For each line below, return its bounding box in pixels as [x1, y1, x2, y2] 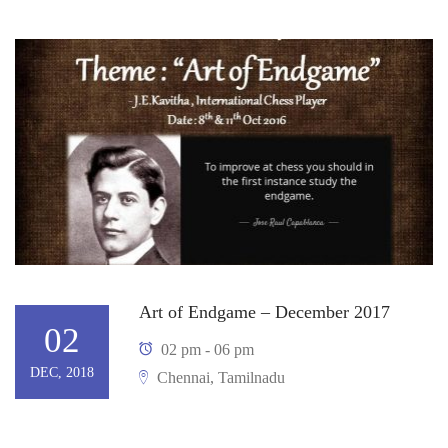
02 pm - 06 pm [157, 341, 254, 359]
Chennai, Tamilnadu [153, 369, 285, 387]
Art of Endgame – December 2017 [139, 302, 390, 323]
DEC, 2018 [30, 364, 94, 380]
